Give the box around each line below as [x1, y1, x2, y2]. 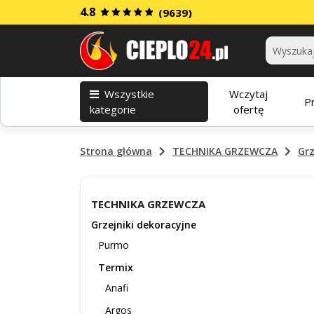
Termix [98, 261, 133, 274]
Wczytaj [228, 86, 268, 101]
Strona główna [80, 144, 152, 158]
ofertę [233, 102, 264, 116]
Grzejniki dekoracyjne [91, 218, 196, 231]
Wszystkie [104, 86, 154, 101]
